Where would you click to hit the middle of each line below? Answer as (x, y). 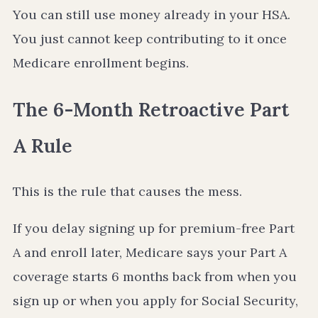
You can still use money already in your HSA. (152, 15)
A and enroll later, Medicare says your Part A (150, 252)
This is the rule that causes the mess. (127, 191)
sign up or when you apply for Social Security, (155, 300)
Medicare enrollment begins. (101, 63)
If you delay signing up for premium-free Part (154, 228)
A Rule (43, 145)
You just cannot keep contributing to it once (150, 39)
